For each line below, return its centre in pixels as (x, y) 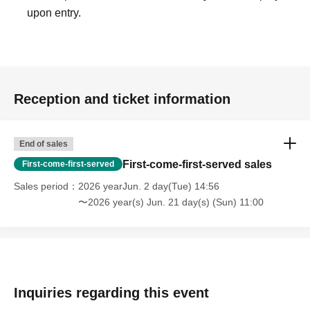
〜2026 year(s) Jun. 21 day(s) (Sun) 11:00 (171, 202)
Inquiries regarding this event (111, 293)
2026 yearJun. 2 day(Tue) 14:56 (149, 186)
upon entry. (54, 13)
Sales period (41, 186)
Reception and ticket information (122, 99)
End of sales (44, 144)
